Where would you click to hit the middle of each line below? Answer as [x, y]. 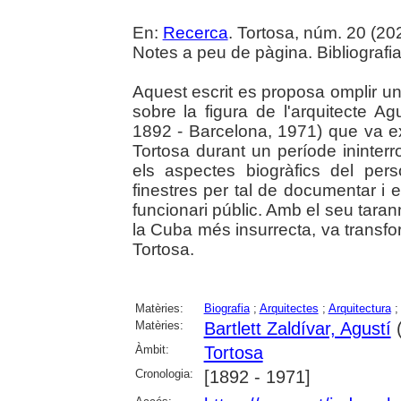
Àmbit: [152, 349]
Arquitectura [359, 308]
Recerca [195, 32]
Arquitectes [289, 308]
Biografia [226, 308]
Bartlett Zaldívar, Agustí [297, 328]
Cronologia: [164, 373]
